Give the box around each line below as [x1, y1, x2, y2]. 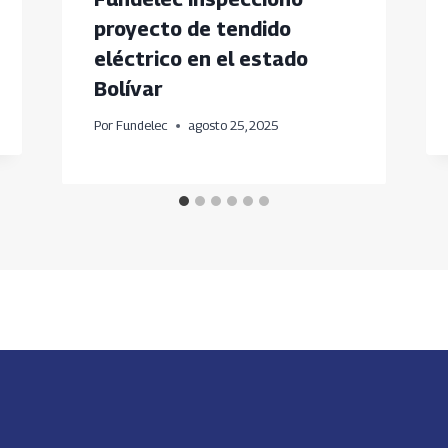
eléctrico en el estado [93, 46, 308, 71]
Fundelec [115, 118, 168, 134]
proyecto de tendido [93, 16, 291, 41]
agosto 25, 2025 [187, 118, 279, 134]
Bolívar [93, 76, 163, 101]
